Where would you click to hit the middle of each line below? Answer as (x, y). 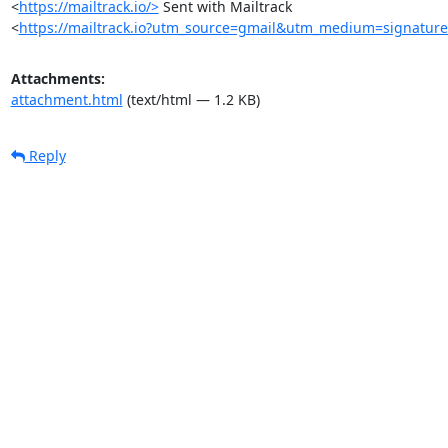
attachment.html (66, 99)
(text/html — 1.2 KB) (191, 99)
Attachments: (57, 78)
